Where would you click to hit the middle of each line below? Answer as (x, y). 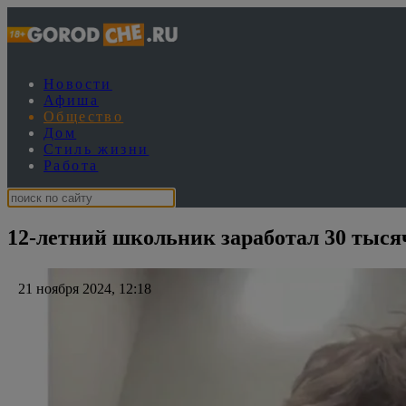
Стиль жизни (97, 149)
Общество (84, 116)
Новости (78, 84)
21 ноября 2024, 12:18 (79, 288)
